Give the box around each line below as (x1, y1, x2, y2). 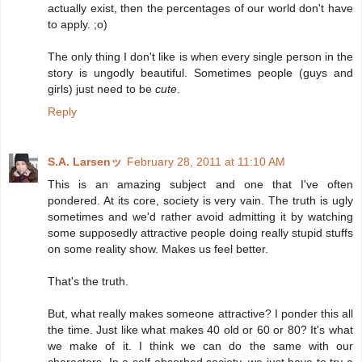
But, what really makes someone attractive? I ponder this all (48, 307, 353, 321)
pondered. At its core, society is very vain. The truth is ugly (48, 194, 353, 208)
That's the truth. (48, 275, 128, 288)
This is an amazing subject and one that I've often (48, 178, 353, 192)
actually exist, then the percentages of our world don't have (48, 2, 353, 15)
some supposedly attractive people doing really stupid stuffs (48, 226, 353, 240)
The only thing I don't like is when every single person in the (48, 50, 353, 64)
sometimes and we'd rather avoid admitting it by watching (48, 210, 353, 224)
